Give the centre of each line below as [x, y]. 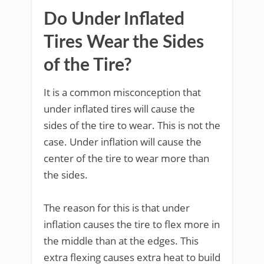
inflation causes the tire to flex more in [132, 224]
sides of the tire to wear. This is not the [132, 125]
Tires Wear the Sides [124, 42]
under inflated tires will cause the [119, 108]
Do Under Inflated [114, 19]
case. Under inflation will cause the [123, 141]
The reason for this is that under [117, 207]
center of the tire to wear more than [126, 158]
